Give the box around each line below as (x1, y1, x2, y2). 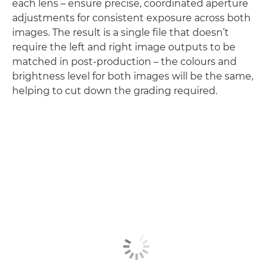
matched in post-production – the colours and (12, 55, 237, 67)
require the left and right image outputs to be (12, 41, 236, 53)
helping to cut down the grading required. (12, 84, 217, 97)
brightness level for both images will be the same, (12, 70, 253, 82)
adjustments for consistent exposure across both (12, 12, 251, 24)
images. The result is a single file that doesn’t (12, 26, 229, 38)
